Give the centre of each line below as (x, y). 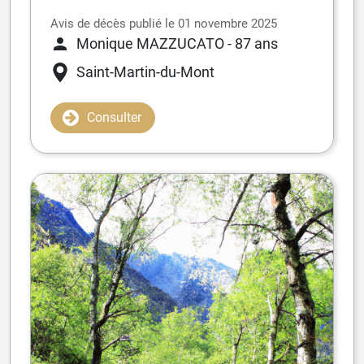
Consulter (114, 118)
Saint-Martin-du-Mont (145, 72)
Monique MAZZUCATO (150, 44)
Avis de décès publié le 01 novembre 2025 (164, 24)
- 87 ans (253, 44)
